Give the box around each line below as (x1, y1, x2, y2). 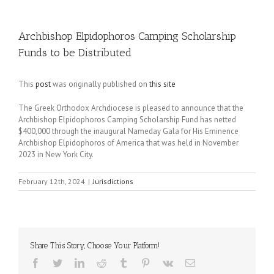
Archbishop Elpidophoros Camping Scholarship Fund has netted (18, 114, 236, 125)
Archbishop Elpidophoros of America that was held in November (18, 138, 239, 148)
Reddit (106, 257, 131, 267)
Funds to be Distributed (18, 46, 131, 59)
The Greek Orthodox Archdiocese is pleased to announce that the (18, 103, 243, 113)
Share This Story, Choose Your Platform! (31, 241, 160, 250)
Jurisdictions (93, 177, 133, 186)
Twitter (62, 257, 89, 267)
